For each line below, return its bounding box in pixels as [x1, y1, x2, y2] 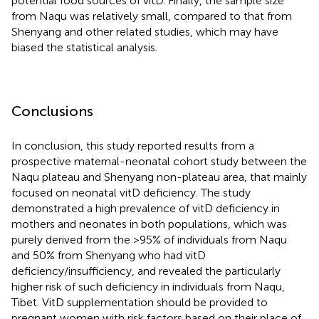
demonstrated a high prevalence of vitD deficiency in [11, 201, 280, 215]
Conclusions [11, 102, 93, 120]
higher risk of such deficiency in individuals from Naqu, [11, 279, 285, 293]
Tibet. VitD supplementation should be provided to [11, 295, 268, 309]
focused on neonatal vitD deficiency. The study [11, 185, 251, 199]
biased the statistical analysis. [11, 40, 157, 54]
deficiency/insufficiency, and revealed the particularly [11, 263, 281, 278]
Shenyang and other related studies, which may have [11, 24, 278, 38]
